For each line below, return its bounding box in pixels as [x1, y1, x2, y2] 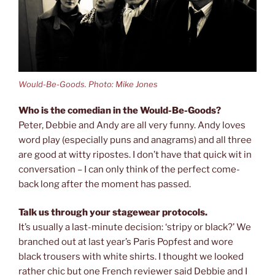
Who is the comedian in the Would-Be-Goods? [18, 104, 221, 116]
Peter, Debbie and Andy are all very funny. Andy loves [18, 119, 246, 131]
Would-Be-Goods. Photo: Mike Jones [18, 79, 158, 90]
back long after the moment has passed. [18, 178, 191, 190]
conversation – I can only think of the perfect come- [18, 163, 240, 175]
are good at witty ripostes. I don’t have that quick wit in [18, 149, 252, 160]
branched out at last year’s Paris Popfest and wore [18, 236, 233, 248]
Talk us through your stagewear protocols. [18, 207, 207, 219]
